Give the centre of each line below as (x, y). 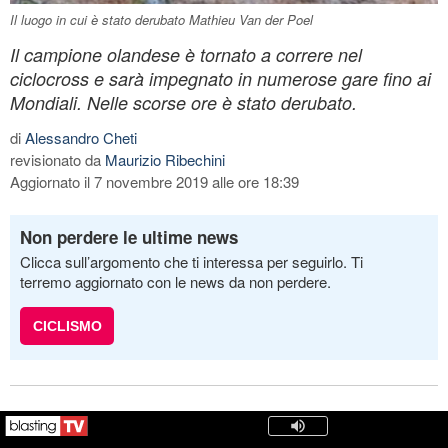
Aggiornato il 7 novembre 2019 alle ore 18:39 (154, 181)
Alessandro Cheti (81, 137)
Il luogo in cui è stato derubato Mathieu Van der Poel (161, 19)
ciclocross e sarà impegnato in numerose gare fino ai (220, 78)
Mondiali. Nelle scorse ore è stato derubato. (183, 102)
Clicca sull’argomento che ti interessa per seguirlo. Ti (191, 261)
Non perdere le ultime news (129, 236)
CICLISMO (67, 325)
